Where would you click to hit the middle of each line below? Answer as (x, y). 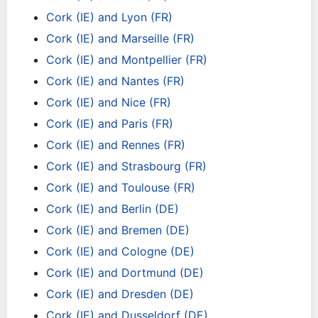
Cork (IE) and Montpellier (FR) (127, 60)
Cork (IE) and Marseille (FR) (120, 38)
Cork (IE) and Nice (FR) (109, 102)
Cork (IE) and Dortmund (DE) (125, 273)
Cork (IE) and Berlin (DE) (113, 209)
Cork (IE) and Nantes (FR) (115, 81)
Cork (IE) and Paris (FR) (110, 124)
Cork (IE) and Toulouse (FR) (121, 187)
